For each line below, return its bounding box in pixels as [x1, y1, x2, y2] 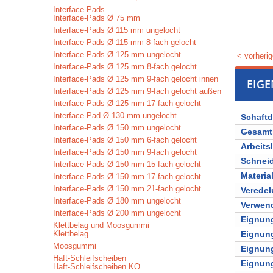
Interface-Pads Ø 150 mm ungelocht [53, 123, 181, 132]
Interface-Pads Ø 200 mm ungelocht [53, 208, 181, 218]
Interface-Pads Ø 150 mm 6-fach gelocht [53, 135, 197, 144]
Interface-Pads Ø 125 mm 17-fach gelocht [53, 99, 201, 108]
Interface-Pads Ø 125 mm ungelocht [53, 50, 181, 59]
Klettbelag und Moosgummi [53, 221, 149, 230]
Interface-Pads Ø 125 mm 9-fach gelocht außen [53, 87, 221, 96]
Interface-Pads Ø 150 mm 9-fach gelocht [53, 147, 197, 157]
